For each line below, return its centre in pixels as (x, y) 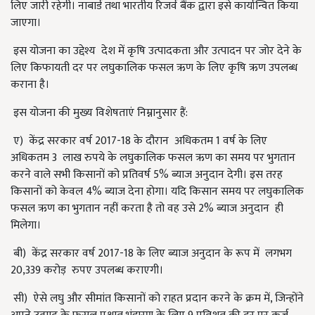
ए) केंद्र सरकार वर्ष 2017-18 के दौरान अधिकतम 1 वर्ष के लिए (139, 141)
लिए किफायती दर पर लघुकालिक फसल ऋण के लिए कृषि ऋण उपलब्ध (154, 68)
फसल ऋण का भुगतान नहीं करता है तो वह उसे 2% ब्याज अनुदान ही (147, 208)
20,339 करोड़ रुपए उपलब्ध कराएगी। (87, 270)
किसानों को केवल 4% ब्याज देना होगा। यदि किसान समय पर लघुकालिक (157, 192)
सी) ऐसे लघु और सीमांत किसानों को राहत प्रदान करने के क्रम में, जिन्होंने (157, 298)
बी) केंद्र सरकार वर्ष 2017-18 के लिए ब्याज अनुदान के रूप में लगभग (151, 253)
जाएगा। (28, 23)
